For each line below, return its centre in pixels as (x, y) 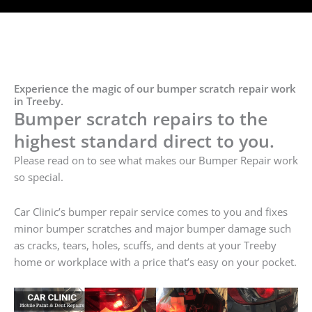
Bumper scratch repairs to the (141, 119)
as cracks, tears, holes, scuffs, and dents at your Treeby (145, 245)
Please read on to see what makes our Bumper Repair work (156, 161)
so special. (39, 177)
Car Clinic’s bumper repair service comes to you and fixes (151, 211)
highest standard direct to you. (144, 141)
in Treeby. (39, 101)
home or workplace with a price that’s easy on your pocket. (155, 262)
